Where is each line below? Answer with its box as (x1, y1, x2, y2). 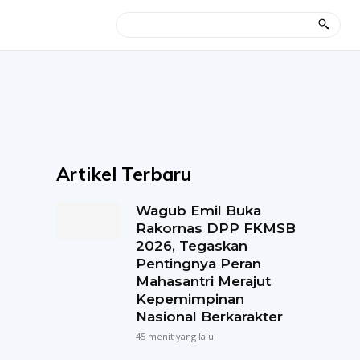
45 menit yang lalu (135, 330, 214, 342)
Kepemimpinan (135, 291, 244, 307)
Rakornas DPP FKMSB (135, 220, 296, 236)
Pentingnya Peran (135, 256, 261, 272)
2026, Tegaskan (135, 238, 247, 254)
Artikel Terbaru (56, 162, 192, 186)
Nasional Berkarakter (135, 309, 283, 325)
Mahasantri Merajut (135, 273, 271, 289)
